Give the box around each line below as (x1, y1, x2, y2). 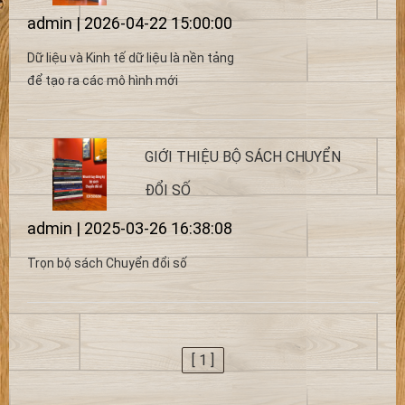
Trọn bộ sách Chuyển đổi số (27, 256, 187, 270)
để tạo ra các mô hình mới (27, 73, 178, 88)
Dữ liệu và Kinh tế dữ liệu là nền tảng (27, 51, 234, 65)
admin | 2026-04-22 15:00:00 (27, 14, 232, 33)
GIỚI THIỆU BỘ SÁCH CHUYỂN (145, 148, 341, 165)
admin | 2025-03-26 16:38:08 (27, 219, 232, 238)
